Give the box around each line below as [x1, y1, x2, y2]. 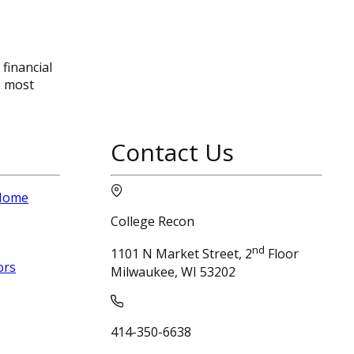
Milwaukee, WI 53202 [111, 262, 235, 281]
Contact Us [111, 136, 234, 169]
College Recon [111, 213, 194, 231]
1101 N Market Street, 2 [111, 245, 252, 263]
